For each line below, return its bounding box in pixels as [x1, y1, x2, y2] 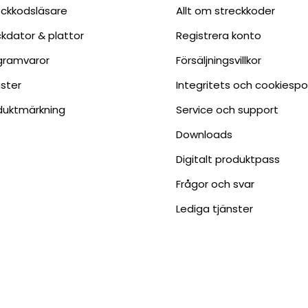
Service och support [176, 102, 278, 118]
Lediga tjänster [176, 201, 253, 217]
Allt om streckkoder [176, 3, 275, 19]
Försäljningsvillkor [176, 53, 261, 68]
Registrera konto [176, 28, 261, 43]
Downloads [176, 127, 232, 142]
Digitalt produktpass [176, 152, 280, 167]
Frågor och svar [176, 177, 254, 192]
